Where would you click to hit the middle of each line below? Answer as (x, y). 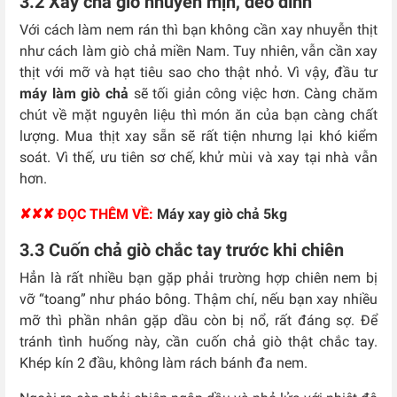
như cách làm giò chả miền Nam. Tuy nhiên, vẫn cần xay (198, 51)
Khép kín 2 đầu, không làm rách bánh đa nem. (165, 363)
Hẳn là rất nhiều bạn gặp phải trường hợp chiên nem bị (198, 278)
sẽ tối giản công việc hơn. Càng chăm (253, 94)
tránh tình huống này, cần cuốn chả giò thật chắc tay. (198, 342)
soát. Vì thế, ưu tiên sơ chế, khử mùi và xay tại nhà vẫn (198, 158)
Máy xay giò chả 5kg (220, 214)
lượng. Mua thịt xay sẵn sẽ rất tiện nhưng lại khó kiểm (198, 136)
